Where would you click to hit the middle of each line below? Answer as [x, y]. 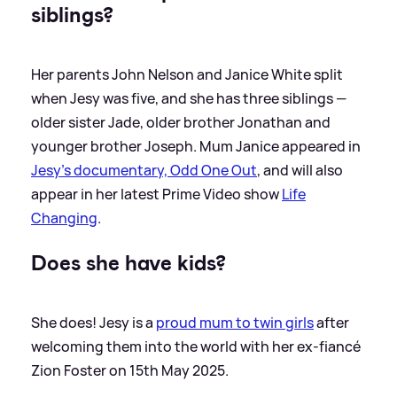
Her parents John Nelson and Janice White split [187, 74]
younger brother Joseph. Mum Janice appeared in [196, 146]
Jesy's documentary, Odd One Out [144, 170]
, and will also [300, 170]
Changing [64, 218]
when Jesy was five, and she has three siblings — [189, 98]
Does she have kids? [128, 263]
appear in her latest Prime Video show [156, 194]
